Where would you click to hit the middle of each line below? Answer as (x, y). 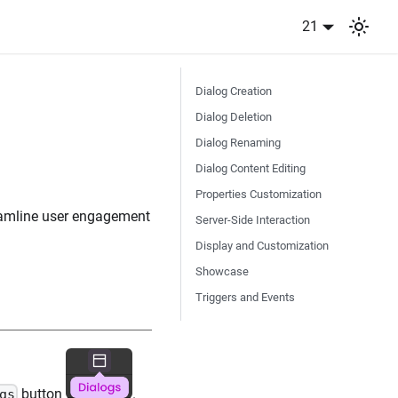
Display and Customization (262, 246)
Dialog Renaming (238, 143)
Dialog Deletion (234, 117)
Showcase (222, 271)
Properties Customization (259, 194)
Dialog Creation (234, 91)
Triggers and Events (245, 297)
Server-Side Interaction (253, 220)
